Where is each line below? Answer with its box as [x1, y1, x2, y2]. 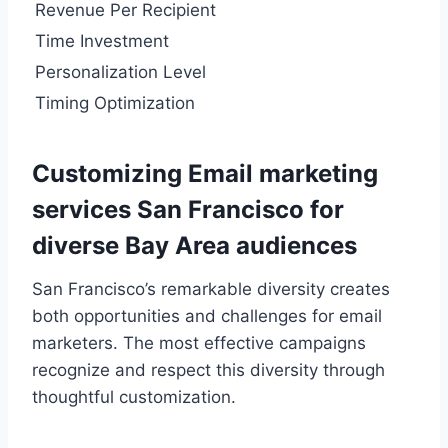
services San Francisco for [32, 194, 344, 224]
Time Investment [35, 30, 169, 51]
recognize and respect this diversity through [32, 359, 385, 380]
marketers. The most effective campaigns [32, 332, 366, 353]
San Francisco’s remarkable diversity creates [32, 278, 390, 299]
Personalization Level [35, 61, 206, 82]
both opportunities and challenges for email [32, 305, 382, 326]
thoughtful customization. [32, 386, 236, 407]
